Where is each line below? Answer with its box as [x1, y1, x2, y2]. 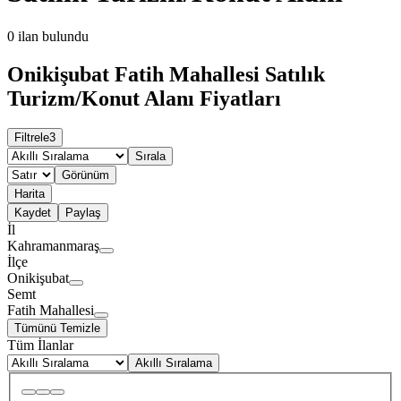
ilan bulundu [18, 28, 89, 44]
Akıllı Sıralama [135, 356, 212, 371]
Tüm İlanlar [7, 337, 73, 354]
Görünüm [62, 168, 109, 183]
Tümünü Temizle [14, 321, 100, 336]
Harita [14, 187, 45, 201]
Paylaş [65, 206, 101, 220]
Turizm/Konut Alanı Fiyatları [7, 86, 281, 110]
